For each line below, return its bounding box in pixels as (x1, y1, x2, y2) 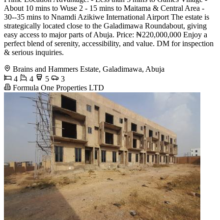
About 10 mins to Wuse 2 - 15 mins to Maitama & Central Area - (4, 3, 204, 12)
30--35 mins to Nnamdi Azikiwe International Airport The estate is (4, 12, 209, 21)
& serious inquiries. (4, 48, 64, 56)
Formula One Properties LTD (11, 83, 104, 92)
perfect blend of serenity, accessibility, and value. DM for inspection (4, 39, 214, 48)
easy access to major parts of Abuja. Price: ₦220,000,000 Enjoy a (4, 30, 207, 39)
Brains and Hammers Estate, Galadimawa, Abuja (13, 64, 165, 73)
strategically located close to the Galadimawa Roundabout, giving (4, 21, 207, 30)
